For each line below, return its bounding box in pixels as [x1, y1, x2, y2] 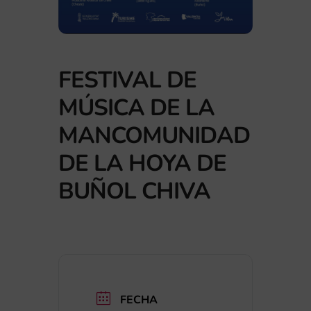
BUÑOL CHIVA [58, 176, 210, 208]
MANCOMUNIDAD [58, 120, 250, 152]
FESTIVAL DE [58, 65, 196, 96]
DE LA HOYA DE [58, 148, 226, 180]
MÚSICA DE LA [58, 92, 215, 124]
